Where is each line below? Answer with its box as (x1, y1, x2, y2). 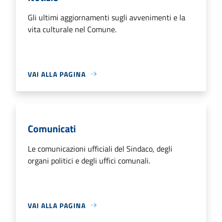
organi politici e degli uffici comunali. (28, 154, 150, 166)
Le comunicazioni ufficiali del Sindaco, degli (28, 142, 172, 155)
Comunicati (28, 120, 76, 136)
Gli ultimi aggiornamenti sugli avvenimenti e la (28, 11, 185, 23)
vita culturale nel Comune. (28, 23, 116, 35)
